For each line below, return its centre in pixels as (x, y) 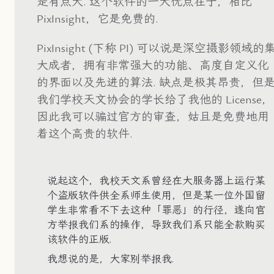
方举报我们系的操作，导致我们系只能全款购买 (156, 225)
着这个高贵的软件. (85, 134)
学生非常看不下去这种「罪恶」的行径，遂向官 (156, 210)
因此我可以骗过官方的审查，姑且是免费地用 (153, 117)
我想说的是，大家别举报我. (110, 259)
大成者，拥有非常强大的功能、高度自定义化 (153, 65)
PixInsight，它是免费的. (98, 19)
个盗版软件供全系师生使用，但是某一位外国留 (156, 195)
